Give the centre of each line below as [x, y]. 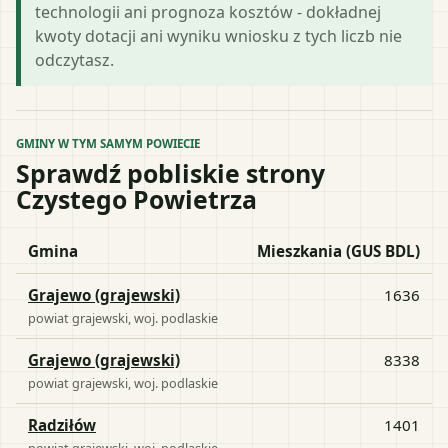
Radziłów [62, 424]
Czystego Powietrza [136, 198]
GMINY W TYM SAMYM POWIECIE [108, 143]
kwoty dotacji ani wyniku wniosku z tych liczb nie [218, 35]
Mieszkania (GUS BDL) [338, 250]
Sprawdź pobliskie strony [170, 172]
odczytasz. [74, 59]
